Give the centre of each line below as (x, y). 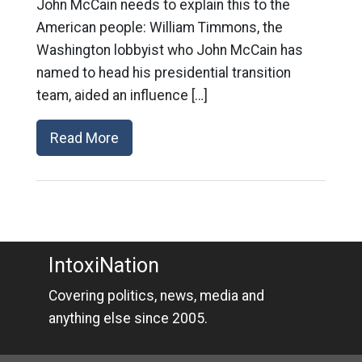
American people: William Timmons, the (159, 27)
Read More (84, 138)
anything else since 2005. (128, 318)
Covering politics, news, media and (156, 296)
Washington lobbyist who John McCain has (169, 50)
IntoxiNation (103, 265)
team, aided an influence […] (122, 95)
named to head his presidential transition (163, 73)
